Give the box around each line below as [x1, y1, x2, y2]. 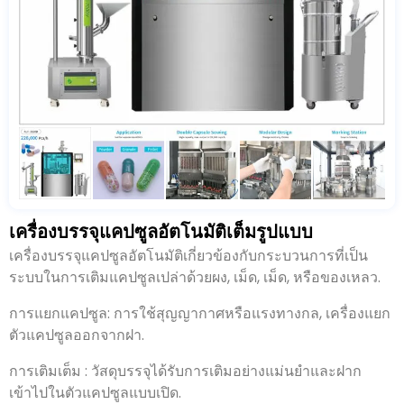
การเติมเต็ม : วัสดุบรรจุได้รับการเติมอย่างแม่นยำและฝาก [9, 360, 362, 381]
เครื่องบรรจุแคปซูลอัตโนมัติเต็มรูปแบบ [9, 218, 313, 244]
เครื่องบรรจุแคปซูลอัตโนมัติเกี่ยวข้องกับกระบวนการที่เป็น [9, 244, 368, 266]
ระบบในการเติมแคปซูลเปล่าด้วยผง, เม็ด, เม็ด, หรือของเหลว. [9, 266, 381, 288]
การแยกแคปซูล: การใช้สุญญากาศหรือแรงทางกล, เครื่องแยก [9, 302, 390, 324]
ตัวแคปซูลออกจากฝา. [9, 324, 144, 345]
